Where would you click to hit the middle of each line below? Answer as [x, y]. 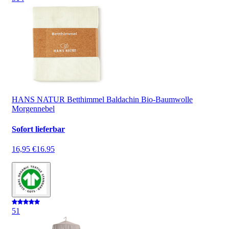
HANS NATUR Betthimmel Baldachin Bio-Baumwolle [102, 100]
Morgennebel [33, 109]
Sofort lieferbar [38, 129]
